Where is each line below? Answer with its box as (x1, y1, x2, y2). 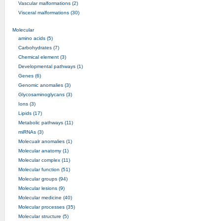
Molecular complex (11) (18, 157, 70, 163)
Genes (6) (18, 73, 41, 78)
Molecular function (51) (18, 166, 70, 172)
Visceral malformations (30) (18, 9, 79, 15)
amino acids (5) (18, 35, 53, 41)
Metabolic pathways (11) (18, 119, 73, 125)
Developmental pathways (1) (18, 63, 83, 69)
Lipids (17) (18, 110, 42, 116)
